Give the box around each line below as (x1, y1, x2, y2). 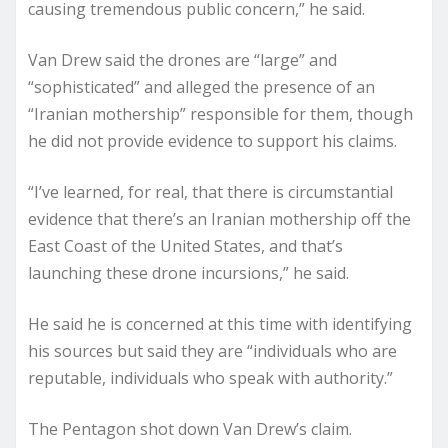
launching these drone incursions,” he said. (28, 262, 349, 284)
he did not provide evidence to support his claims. (28, 130, 397, 152)
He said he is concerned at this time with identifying (28, 313, 412, 335)
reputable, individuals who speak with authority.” (28, 367, 393, 389)
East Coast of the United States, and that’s (28, 235, 343, 257)
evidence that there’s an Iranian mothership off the (28, 208, 411, 230)
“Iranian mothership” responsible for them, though (28, 103, 413, 125)
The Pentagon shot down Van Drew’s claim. (28, 418, 352, 440)
